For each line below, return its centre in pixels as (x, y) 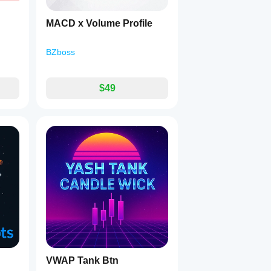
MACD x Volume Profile (99, 23)
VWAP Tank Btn (82, 260)
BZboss (60, 52)
